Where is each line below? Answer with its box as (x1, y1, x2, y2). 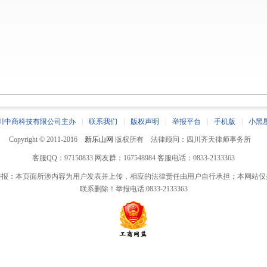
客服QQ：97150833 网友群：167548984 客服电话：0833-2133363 (32, 154, 235, 162)
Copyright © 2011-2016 (9, 135, 85, 144)
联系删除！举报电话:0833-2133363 (79, 185, 188, 193)
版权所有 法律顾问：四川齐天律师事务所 (113, 135, 258, 144)
